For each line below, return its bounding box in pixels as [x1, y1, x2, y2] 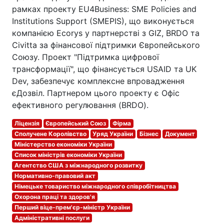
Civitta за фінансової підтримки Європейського [12, 40, 200, 50]
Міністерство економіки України [14, 140, 112, 148]
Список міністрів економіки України [14, 151, 122, 158]
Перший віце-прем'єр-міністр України [14, 203, 130, 211]
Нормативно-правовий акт [14, 172, 95, 179]
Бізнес [139, 130, 158, 137]
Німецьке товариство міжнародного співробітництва [14, 182, 176, 190]
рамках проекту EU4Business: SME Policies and [12, 4, 196, 14]
